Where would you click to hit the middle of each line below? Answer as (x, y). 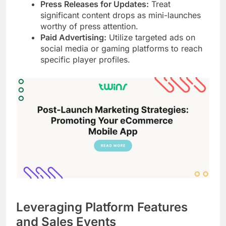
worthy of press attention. (89, 26)
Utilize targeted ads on (151, 37)
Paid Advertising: (73, 37)
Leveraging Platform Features (102, 207)
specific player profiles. (85, 59)
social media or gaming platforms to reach (121, 48)
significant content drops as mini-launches (121, 15)
